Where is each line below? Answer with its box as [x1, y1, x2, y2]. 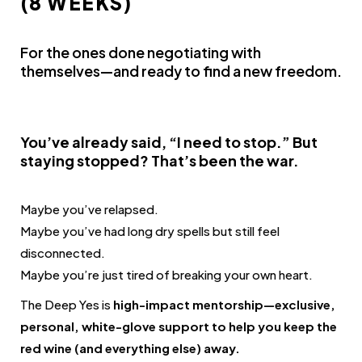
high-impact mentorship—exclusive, [113, 296, 335, 312]
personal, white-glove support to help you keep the [20, 318, 337, 334]
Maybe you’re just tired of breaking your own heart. [20, 266, 313, 282]
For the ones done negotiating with [20, 42, 261, 61]
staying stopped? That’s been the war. [20, 150, 299, 170]
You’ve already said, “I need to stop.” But [20, 132, 318, 151]
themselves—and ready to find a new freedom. [20, 61, 342, 80]
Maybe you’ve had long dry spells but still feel [20, 222, 280, 238]
